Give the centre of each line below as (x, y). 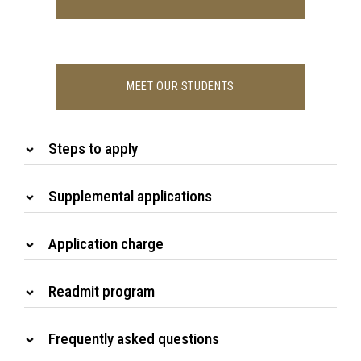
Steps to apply (93, 149)
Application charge (106, 244)
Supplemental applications (130, 197)
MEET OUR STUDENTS (180, 87)
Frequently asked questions (134, 339)
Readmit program (102, 292)
